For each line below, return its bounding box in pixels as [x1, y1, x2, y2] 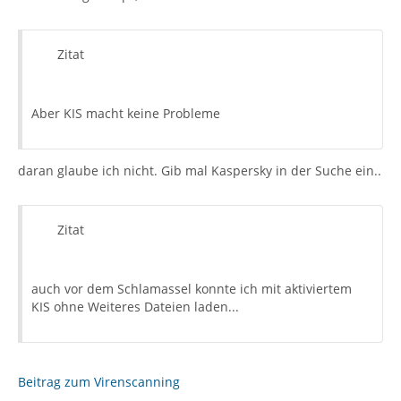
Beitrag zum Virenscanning [18, 373, 180, 390]
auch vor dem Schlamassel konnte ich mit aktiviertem [31, 280, 352, 297]
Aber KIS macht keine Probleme [31, 105, 220, 122]
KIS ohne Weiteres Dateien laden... [31, 298, 239, 315]
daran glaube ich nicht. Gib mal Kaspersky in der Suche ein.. [18, 162, 381, 179]
